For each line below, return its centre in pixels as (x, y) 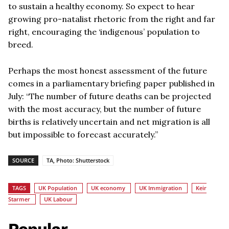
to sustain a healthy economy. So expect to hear (101, 6)
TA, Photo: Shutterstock (78, 161)
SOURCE (23, 161)
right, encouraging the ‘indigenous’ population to (104, 32)
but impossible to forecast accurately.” (83, 135)
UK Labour (58, 199)
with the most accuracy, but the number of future (105, 109)
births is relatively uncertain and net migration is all (109, 122)
